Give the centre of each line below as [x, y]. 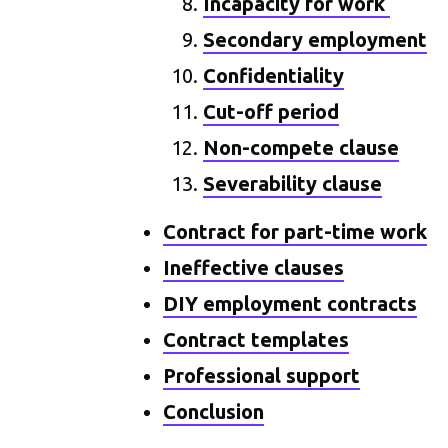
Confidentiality [274, 75]
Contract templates [256, 339]
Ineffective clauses [254, 267]
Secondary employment [315, 39]
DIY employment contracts [290, 303]
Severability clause [293, 183]
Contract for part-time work [295, 231]
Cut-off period [271, 111]
